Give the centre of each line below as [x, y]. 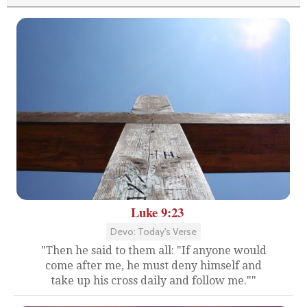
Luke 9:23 [157, 212]
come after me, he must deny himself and [153, 265]
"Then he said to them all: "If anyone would [153, 250]
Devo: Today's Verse [153, 231]
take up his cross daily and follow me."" [153, 280]
